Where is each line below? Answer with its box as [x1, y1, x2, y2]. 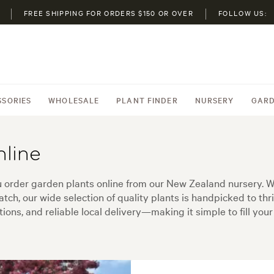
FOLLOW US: [218, 8, 267, 18]
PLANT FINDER [116, 94, 178, 105]
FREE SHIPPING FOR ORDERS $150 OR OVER [23, 8, 194, 18]
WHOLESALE [48, 94, 100, 105]
